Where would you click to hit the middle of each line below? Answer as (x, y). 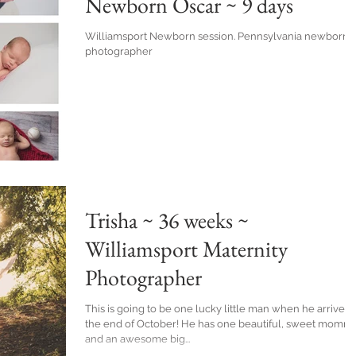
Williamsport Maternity (186, 249)
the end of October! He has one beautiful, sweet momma (133, 324)
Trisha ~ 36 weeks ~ (167, 221)
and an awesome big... (137, 339)
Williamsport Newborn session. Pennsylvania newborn (161, 36)
